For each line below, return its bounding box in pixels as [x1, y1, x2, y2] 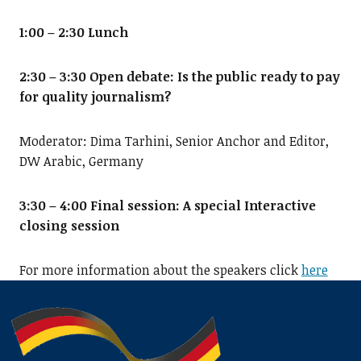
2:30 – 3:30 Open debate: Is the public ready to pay [19, 68, 340, 86]
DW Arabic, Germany [19, 152, 143, 171]
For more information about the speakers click [19, 261, 301, 280]
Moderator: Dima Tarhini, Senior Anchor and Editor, [19, 132, 329, 151]
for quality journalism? [19, 88, 172, 106]
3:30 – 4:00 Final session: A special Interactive [19, 197, 316, 215]
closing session [19, 217, 119, 235]
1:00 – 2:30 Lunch [19, 23, 128, 42]
